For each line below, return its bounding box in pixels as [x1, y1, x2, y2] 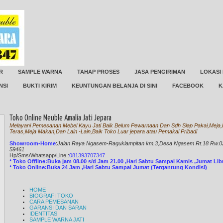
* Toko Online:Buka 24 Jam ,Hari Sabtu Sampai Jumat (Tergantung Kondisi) [9, 164, 207, 170]
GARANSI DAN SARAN [29, 205, 87, 211]
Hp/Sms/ [9, 152, 30, 158]
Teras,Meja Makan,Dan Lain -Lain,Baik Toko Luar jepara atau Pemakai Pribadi [9, 128, 197, 134]
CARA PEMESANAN [29, 199, 79, 205]
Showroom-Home [9, 140, 56, 146]
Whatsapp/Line [30, 152, 68, 158]
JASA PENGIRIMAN [134, 69, 185, 75]
